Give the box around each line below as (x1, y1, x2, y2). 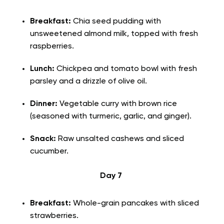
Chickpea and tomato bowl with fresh (54, 64, 197, 73)
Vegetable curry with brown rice (57, 99, 177, 108)
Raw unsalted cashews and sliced (56, 134, 184, 143)
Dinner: (30, 99, 57, 108)
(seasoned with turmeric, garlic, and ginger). (30, 112, 193, 120)
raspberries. (30, 42, 76, 50)
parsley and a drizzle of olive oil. (30, 77, 149, 85)
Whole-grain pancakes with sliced (71, 199, 199, 207)
